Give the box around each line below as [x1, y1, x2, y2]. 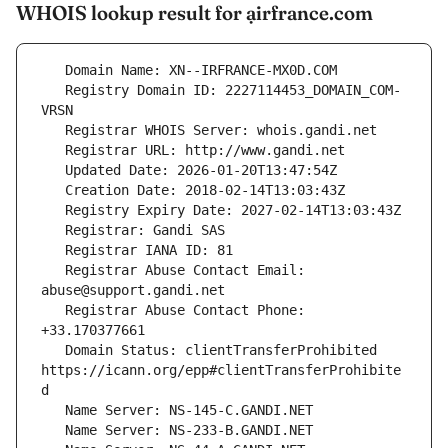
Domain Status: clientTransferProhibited [41, 342, 65, 359]
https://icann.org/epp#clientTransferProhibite [41, 362, 401, 379]
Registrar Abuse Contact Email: [41, 262, 65, 279]
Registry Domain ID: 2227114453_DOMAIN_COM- [41, 82, 65, 99]
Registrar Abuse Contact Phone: [41, 302, 65, 319]
